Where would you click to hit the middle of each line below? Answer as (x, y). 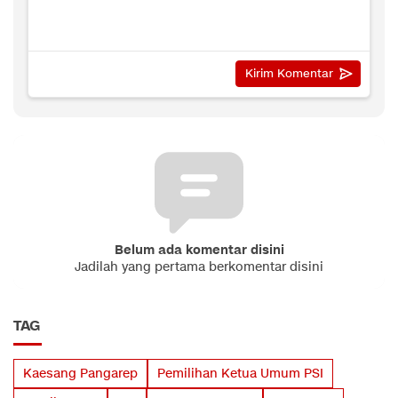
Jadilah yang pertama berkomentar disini (199, 267)
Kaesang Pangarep (80, 373)
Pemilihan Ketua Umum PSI (240, 373)
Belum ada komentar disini (199, 250)
